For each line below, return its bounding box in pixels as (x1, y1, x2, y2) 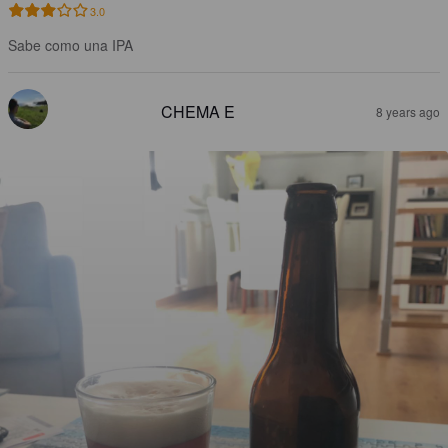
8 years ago (376, 103, 440, 121)
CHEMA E (161, 100, 235, 124)
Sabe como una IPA (8, 35, 133, 56)
